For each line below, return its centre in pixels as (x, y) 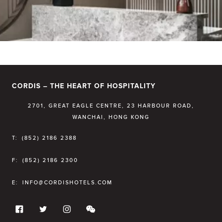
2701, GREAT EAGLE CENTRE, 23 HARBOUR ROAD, (111, 106)
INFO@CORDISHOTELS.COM (67, 183)
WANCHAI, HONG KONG (111, 117)
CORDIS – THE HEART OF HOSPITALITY (84, 86)
